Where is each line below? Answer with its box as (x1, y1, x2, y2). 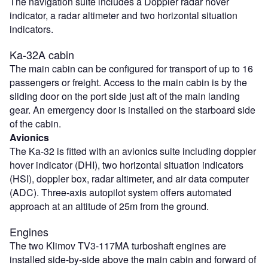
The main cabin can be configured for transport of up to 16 (10, 62, 253, 76)
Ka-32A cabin (10, 47, 74, 63)
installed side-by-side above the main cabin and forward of (10, 252, 256, 267)
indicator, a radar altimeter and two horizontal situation (10, 8, 237, 23)
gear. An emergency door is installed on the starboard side (10, 103, 255, 117)
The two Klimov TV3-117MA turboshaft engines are (10, 239, 226, 253)
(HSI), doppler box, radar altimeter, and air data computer (10, 172, 249, 186)
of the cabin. (10, 117, 61, 131)
